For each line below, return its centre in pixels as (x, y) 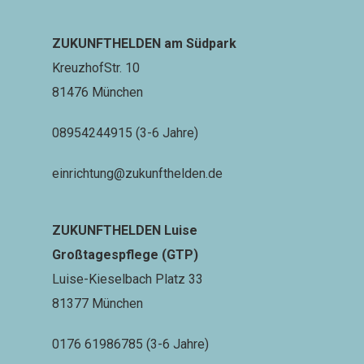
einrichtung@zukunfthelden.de (137, 173)
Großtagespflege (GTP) (125, 254)
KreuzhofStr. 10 (96, 67)
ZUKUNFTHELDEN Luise (125, 230)
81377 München (97, 303)
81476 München (97, 92)
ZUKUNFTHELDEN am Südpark (144, 43)
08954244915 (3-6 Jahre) (125, 132)
